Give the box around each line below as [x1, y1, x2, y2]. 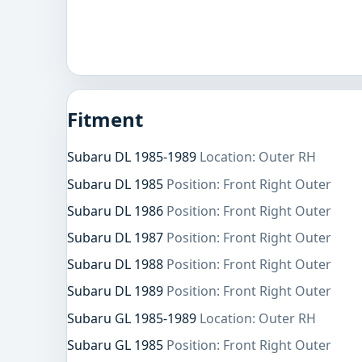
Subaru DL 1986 [67, 201, 166, 220]
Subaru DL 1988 [67, 255, 166, 274]
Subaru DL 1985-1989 [67, 148, 200, 166]
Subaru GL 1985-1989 [67, 309, 200, 327]
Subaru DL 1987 [67, 228, 166, 246]
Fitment [67, 105, 143, 133]
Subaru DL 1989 [67, 282, 166, 301]
